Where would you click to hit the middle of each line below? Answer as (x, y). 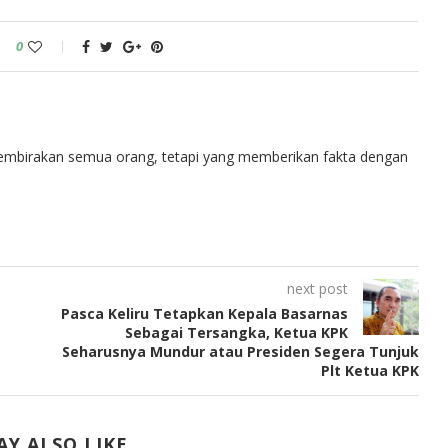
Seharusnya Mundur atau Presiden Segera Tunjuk (240, 351)
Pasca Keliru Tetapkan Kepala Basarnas (204, 313)
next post (317, 288)
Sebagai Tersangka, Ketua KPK (236, 332)
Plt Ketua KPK (369, 370)
